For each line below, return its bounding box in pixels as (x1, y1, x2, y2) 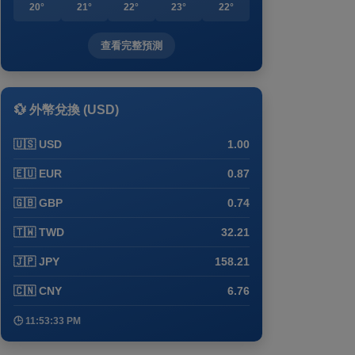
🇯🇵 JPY (13, 255, 59, 268)
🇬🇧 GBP (13, 197, 63, 209)
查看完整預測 (100, 40, 162, 52)
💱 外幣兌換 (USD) (13, 103, 119, 116)
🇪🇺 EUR (13, 167, 62, 180)
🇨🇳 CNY (13, 284, 62, 297)
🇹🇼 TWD (13, 226, 64, 239)
